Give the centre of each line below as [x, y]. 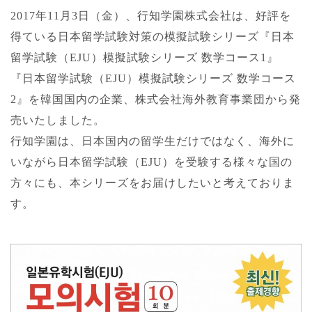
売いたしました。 [58, 120]
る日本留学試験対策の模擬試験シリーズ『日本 [170, 37]
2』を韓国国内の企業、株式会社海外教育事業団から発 [156, 99]
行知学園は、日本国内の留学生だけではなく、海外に [153, 141]
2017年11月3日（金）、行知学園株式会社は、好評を [151, 16]
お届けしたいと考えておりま [218, 183]
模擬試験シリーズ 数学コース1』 [191, 57]
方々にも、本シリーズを [76, 183]
